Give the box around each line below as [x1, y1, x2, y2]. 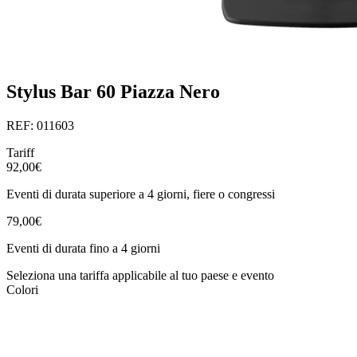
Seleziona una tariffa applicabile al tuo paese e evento [6, 268, 274, 282]
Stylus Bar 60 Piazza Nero [6, 81, 220, 103]
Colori [6, 282, 38, 296]
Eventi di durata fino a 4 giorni [6, 241, 160, 255]
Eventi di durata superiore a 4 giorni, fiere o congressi [6, 186, 275, 201]
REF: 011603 [6, 118, 74, 132]
